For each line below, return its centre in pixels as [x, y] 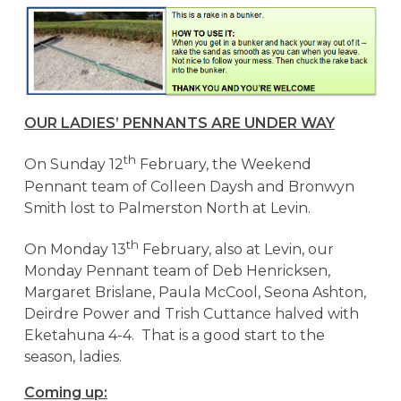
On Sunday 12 [73, 165]
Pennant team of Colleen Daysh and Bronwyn [189, 186]
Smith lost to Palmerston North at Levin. [167, 208]
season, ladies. [73, 357]
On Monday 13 [75, 249]
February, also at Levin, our [236, 249]
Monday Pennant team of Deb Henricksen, [177, 271]
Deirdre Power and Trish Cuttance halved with [191, 314]
